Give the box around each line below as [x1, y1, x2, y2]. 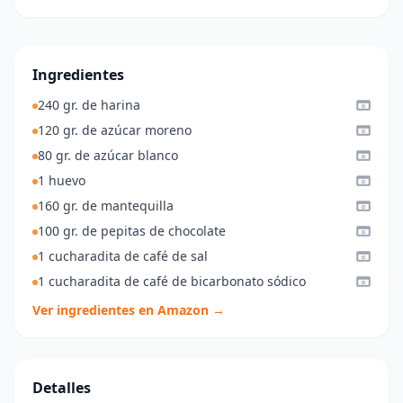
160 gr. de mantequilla [38, 197, 174, 214]
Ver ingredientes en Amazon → [32, 301, 225, 318]
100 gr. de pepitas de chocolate [38, 222, 226, 239]
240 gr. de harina [38, 96, 140, 113]
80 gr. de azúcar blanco [38, 147, 178, 164]
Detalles [32, 378, 91, 398]
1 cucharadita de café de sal [38, 247, 208, 264]
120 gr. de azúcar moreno [38, 121, 192, 139]
